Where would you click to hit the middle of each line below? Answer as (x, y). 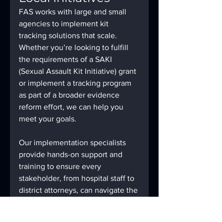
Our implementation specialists (73, 143)
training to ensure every (61, 166)
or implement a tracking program (76, 83)
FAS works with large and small (74, 12)
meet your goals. (48, 119)
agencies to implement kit (65, 24)
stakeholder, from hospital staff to (78, 178)
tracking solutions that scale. (69, 36)
